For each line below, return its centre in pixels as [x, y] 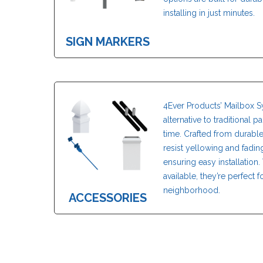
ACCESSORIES [107, 198]
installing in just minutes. [209, 13]
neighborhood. [192, 190]
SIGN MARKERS [107, 41]
